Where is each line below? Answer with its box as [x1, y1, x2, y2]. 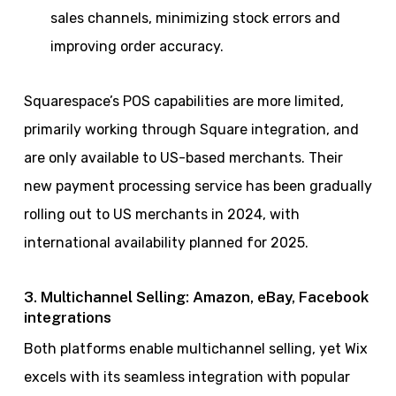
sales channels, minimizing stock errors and [49, 10, 340, 27]
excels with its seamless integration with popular [23, 369, 350, 386]
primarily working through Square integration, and [23, 121, 359, 139]
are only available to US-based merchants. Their [23, 149, 343, 167]
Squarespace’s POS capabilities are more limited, [23, 93, 344, 110]
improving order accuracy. [49, 38, 224, 56]
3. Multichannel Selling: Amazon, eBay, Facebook [23, 288, 369, 307]
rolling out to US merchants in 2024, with [23, 206, 300, 224]
